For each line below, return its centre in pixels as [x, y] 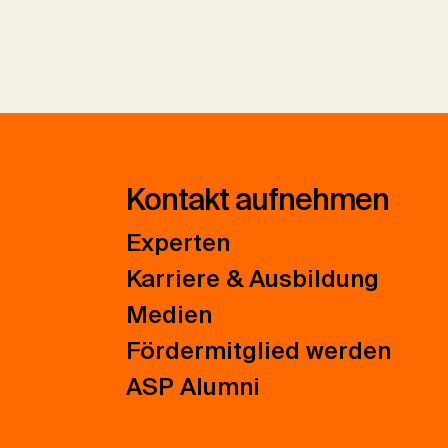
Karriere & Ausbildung [252, 279]
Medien [169, 315]
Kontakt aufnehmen [257, 200]
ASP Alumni [193, 387]
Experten [178, 243]
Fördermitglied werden [258, 351]
